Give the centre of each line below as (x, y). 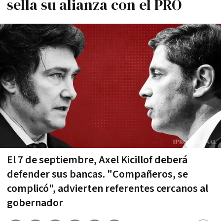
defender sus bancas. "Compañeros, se (97, 174)
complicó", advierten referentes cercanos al (108, 188)
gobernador (35, 203)
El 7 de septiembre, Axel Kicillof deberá (97, 160)
